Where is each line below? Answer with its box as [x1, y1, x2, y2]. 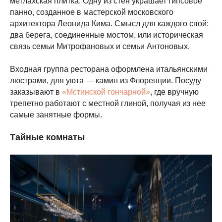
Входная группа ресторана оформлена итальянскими [10, 65, 208, 73]
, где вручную [150, 88, 199, 96]
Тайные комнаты [10, 132, 85, 142]
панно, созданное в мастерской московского [10, 8, 173, 16]
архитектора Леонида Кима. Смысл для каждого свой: [10, 19, 209, 28]
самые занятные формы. [10, 111, 104, 119]
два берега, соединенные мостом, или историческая [10, 31, 203, 39]
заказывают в [10, 88, 62, 96]
